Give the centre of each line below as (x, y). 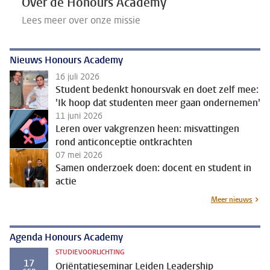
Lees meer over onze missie (81, 20)
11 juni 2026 (79, 116)
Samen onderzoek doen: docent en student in (153, 168)
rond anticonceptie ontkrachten (124, 142)
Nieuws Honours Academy (66, 60)
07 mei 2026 (79, 155)
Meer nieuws (232, 199)
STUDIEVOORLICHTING (90, 252)
